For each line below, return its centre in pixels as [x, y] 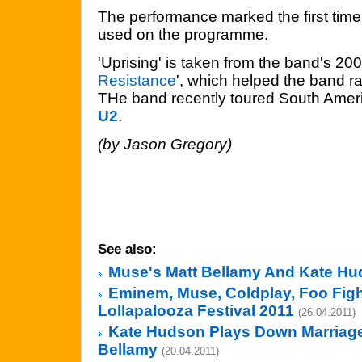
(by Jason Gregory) [165, 144]
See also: [127, 249]
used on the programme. [183, 34]
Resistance [137, 80]
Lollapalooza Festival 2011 [196, 311]
